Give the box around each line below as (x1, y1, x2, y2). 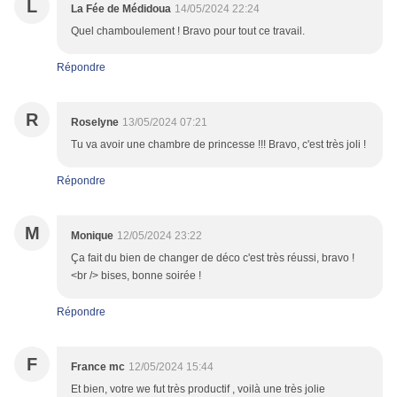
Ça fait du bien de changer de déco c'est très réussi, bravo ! (71, 252, 354, 265)
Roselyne (71, 116, 119, 129)
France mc (71, 361, 125, 374)
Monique (71, 230, 113, 243)
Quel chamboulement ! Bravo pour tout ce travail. (71, 25, 305, 38)
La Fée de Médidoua (71, 3, 171, 16)
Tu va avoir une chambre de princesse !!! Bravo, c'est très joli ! (71, 138, 366, 152)
